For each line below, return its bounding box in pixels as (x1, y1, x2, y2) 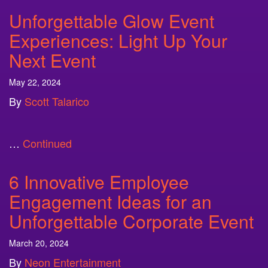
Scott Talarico (25, 93, 89, 109)
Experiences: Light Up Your (9, 28, 227, 53)
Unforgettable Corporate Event (9, 208, 254, 234)
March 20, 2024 (9, 237, 69, 249)
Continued (23, 135, 72, 151)
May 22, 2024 (9, 76, 61, 88)
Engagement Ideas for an (9, 188, 212, 214)
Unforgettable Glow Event (9, 8, 214, 33)
